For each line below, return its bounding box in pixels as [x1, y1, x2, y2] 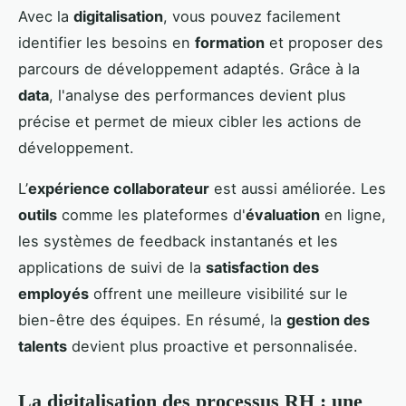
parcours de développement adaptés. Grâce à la [18, 59, 360, 78]
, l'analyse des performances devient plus [49, 85, 346, 104]
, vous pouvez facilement [163, 6, 341, 25]
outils [18, 205, 57, 224]
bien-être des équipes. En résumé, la [18, 310, 286, 329]
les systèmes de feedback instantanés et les [18, 231, 338, 250]
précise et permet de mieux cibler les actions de [18, 111, 362, 130]
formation [195, 33, 265, 52]
